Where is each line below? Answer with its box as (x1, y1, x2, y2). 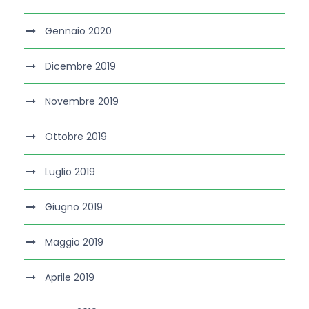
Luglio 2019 (45, 165, 95, 179)
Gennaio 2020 (45, 24, 112, 39)
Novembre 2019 (45, 94, 119, 109)
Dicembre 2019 (45, 59, 116, 74)
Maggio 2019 (45, 235, 103, 250)
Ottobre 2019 (45, 130, 107, 144)
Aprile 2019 (45, 270, 94, 285)
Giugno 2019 (45, 200, 103, 215)
